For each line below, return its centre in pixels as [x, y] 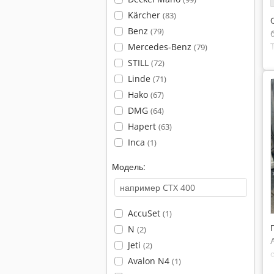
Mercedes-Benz [161, 47]
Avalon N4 [150, 261]
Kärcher [145, 15]
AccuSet [145, 213]
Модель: [129, 167]
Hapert [143, 126]
